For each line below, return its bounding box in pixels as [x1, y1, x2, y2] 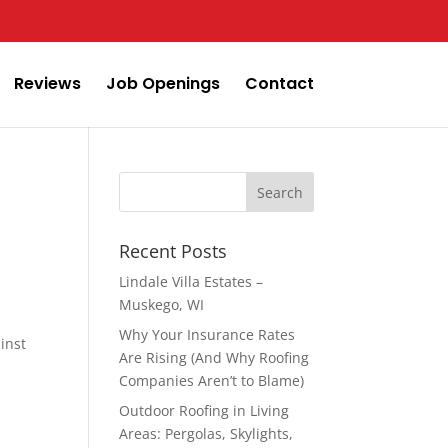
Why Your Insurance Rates [119, 325, 296, 344]
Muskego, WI [119, 295, 205, 314]
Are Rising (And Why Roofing [119, 348, 310, 367]
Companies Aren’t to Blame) [119, 371, 305, 390]
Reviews [13, 72, 81, 95]
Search [118, 171, 167, 188]
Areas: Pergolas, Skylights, [119, 424, 294, 443]
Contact [244, 72, 314, 95]
